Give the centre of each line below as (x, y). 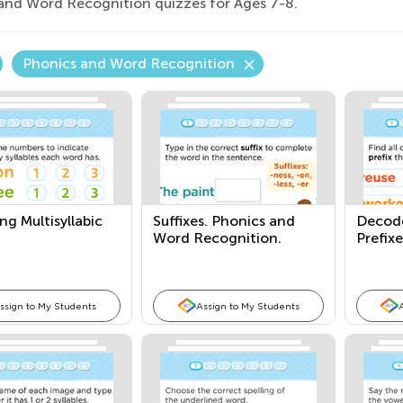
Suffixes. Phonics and (224, 221)
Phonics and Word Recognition (128, 63)
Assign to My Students (247, 306)
